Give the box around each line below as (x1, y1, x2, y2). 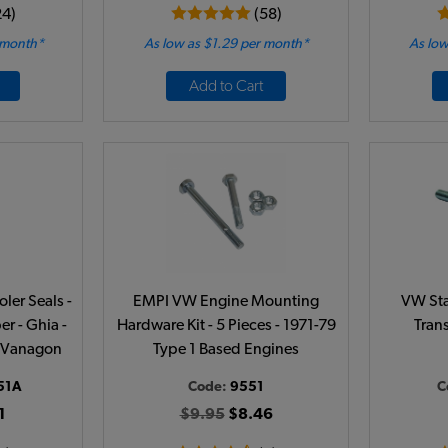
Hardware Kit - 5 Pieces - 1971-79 (116, 317, 336, 333)
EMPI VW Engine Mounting (133, 293, 319, 309)
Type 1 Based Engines (153, 341, 299, 357)
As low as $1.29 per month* (143, 37, 309, 51)
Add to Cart (189, 78, 263, 94)
